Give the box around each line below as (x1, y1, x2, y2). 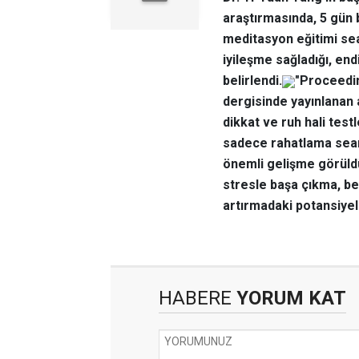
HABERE (159, 287, 232, 309)
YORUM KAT (232, 287, 346, 309)
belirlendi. (223, 73, 282, 88)
